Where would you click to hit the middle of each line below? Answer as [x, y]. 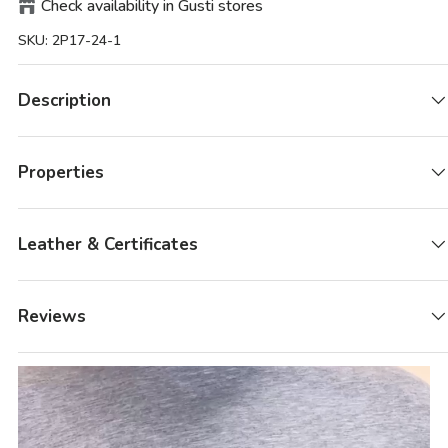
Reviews [52, 316]
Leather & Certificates [108, 244]
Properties [61, 172]
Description [64, 100]
